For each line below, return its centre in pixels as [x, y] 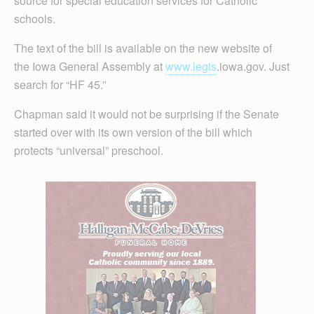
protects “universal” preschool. [89, 150]
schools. [35, 19]
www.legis [191, 66]
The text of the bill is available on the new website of [143, 48]
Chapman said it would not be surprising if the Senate [146, 114]
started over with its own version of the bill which [133, 132]
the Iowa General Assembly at [90, 66]
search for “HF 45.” [60, 84]
